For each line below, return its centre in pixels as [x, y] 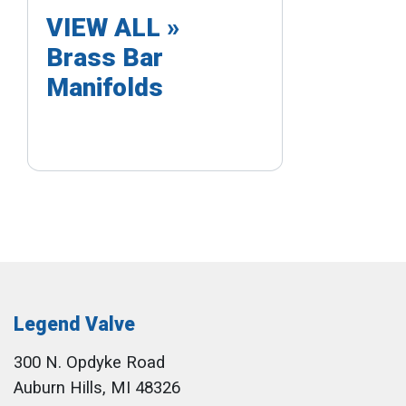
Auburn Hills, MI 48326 [97, 388]
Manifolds [105, 87]
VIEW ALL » [113, 27]
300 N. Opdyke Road [89, 362]
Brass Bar [105, 57]
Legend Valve [74, 324]
